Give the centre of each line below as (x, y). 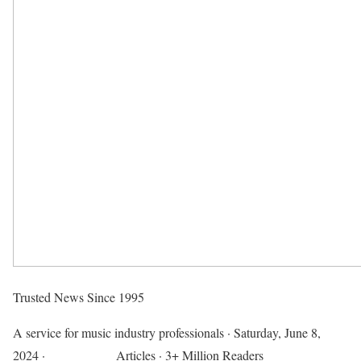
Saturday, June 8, (277, 332)
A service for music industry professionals (118, 332)
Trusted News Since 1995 (79, 297)
